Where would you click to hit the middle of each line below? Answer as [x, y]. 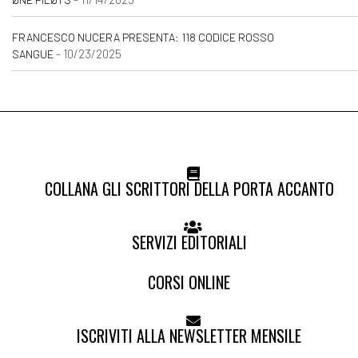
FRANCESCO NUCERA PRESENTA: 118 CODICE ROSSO [143, 38]
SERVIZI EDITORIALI [189, 243]
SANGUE [33, 54]
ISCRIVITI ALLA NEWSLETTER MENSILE [189, 336]
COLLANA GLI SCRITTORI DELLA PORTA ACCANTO [189, 188]
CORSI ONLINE [189, 282]
